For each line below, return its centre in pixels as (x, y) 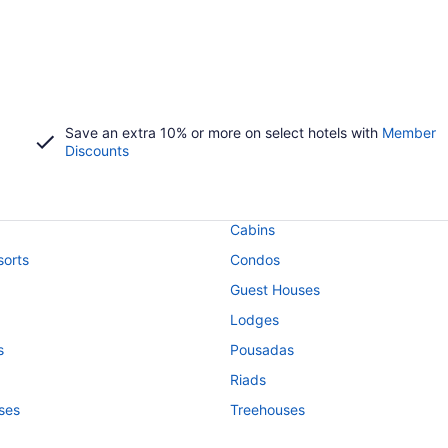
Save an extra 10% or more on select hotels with (223, 132)
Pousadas (262, 349)
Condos (255, 259)
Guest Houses (275, 289)
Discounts (96, 150)
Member (408, 132)
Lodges (254, 319)
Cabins (252, 229)
